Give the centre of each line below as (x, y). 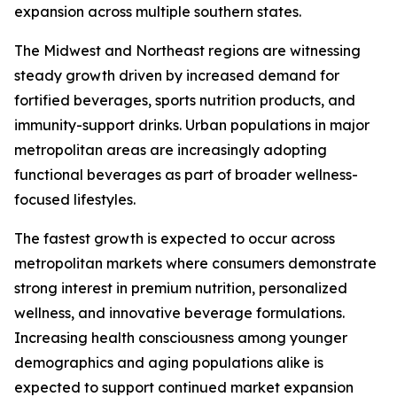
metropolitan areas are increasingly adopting (171, 150)
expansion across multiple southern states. (158, 12)
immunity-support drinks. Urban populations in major (192, 125)
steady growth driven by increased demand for (177, 76)
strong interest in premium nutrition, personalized (181, 288)
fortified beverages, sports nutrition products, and (185, 101)
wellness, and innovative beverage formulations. (179, 313)
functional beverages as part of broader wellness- (186, 175)
